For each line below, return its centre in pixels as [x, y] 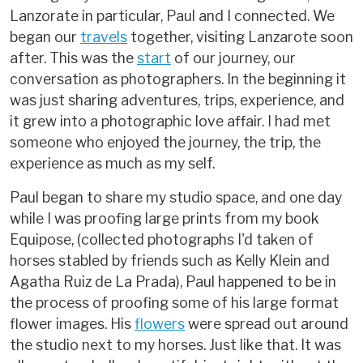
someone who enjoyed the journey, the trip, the [165, 143]
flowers [160, 324]
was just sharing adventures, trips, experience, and [177, 100]
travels [104, 37]
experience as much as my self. [112, 164]
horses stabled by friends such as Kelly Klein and [170, 261]
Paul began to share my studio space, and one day [176, 198]
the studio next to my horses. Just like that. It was [175, 345]
